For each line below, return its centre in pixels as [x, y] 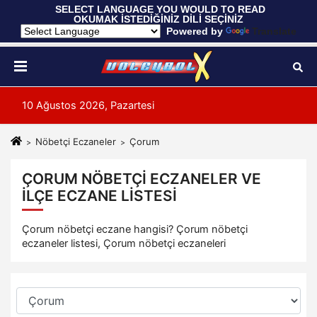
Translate [274, 31]
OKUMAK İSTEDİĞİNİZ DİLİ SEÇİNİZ [158, 19]
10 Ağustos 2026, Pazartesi [88, 105]
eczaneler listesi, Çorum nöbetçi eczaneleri [124, 244]
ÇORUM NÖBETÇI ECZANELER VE [142, 179]
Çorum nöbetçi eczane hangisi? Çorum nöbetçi [135, 230]
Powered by [193, 31]
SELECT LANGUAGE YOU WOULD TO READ [160, 9]
